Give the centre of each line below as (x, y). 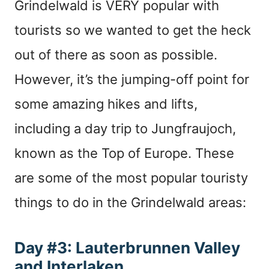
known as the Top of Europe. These (124, 153)
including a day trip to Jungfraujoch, (125, 128)
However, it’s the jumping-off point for (132, 79)
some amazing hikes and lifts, (106, 104)
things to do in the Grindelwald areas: (130, 202)
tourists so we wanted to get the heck (133, 30)
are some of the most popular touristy (131, 177)
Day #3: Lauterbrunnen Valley (127, 247)
